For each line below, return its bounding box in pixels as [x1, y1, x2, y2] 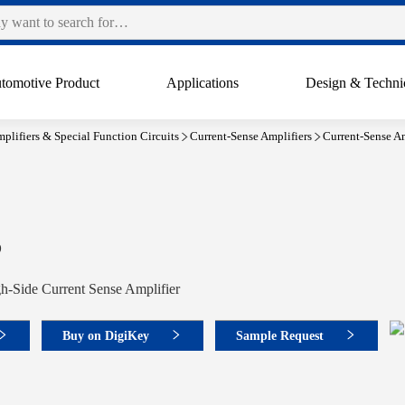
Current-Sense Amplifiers [190, 129, 312, 143]
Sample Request [236, 328, 324, 343]
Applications [166, 75, 240, 90]
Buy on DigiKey [62, 328, 149, 343]
